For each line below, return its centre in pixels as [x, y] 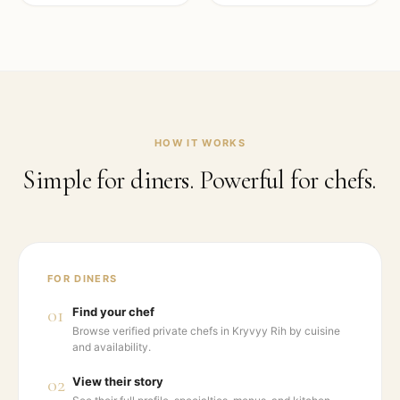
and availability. [112, 347]
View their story [118, 381]
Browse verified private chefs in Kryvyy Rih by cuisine [206, 331]
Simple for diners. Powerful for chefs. [200, 180]
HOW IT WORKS [200, 143]
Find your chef [113, 312]
